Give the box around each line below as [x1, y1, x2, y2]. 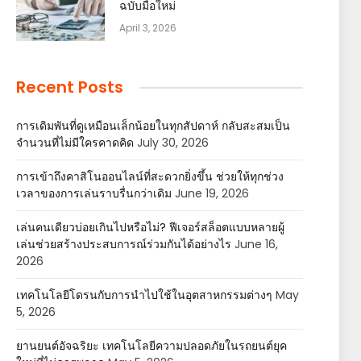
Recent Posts [16, 76, 123, 98]
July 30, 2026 [137, 135, 209, 151]
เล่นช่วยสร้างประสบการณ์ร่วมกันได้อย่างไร [16, 236, 231, 252]
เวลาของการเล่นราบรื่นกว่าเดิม [16, 185, 172, 201]
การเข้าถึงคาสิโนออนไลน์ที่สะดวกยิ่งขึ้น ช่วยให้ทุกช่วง [16, 168, 284, 185]
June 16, [234, 236, 278, 252]
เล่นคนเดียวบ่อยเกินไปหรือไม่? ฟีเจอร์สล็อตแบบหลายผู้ [16, 219, 284, 235]
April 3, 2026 [119, 21, 176, 35]
